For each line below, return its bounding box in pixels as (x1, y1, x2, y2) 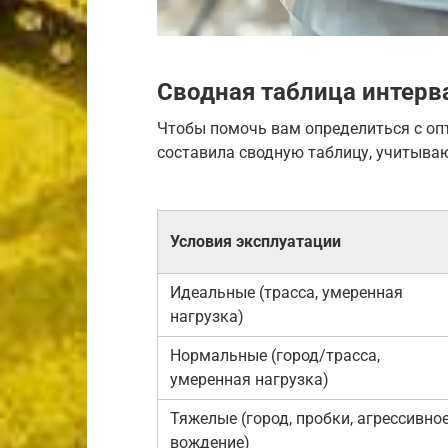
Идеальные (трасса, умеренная (170, 282, 403, 302)
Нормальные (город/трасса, (170, 345, 380, 365)
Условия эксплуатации (170, 231, 341, 251)
